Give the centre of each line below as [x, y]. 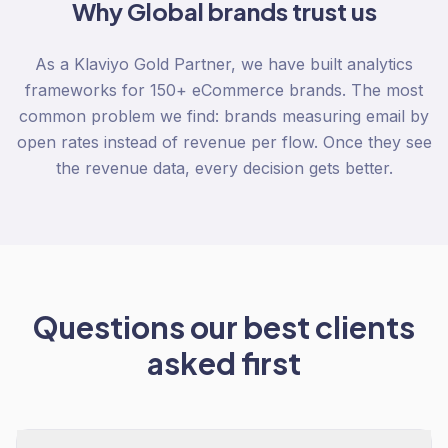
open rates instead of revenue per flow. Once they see [224, 142]
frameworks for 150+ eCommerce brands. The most [224, 90]
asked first [224, 363]
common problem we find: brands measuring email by [224, 116]
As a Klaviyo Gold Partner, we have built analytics [224, 64]
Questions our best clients [224, 327]
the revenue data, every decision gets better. [224, 168]
